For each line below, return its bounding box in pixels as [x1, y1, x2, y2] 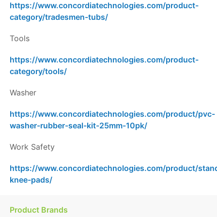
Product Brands [10, 205, 68, 215]
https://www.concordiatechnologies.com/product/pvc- [10, 109, 215, 119]
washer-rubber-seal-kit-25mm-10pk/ [10, 121, 147, 131]
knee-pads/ [10, 175, 52, 185]
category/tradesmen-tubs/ [10, 12, 108, 22]
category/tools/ [10, 66, 67, 77]
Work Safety [10, 142, 55, 152]
